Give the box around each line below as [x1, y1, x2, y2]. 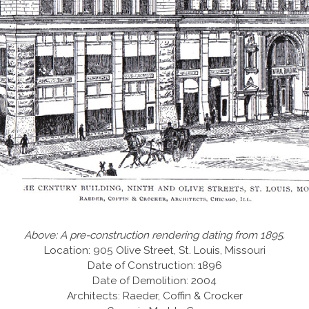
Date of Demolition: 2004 [92, 274, 217, 287]
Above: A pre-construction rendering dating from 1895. [24, 228, 285, 241]
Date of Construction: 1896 [87, 259, 222, 272]
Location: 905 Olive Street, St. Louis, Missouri [43, 243, 266, 257]
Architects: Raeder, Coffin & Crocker [66, 289, 243, 302]
